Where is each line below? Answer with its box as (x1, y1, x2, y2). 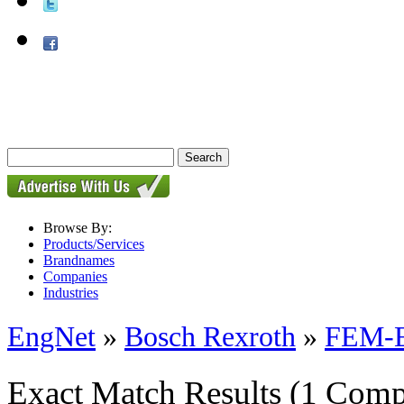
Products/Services (43, 236, 144, 252)
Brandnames (43, 252, 115, 268)
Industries (43, 285, 98, 300)
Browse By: (43, 220, 112, 235)
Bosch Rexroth (124, 320, 296, 353)
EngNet (7, 320, 96, 353)
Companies (43, 269, 107, 284)
